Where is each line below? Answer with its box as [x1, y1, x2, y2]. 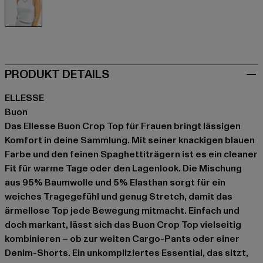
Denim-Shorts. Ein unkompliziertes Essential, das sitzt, [5, 246, 248, 259]
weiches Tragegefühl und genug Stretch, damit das [5, 190, 232, 203]
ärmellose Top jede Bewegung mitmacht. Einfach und [5, 204, 240, 217]
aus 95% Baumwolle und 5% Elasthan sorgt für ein [5, 176, 225, 189]
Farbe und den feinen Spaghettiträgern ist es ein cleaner [5, 147, 258, 161]
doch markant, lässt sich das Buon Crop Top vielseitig [5, 218, 241, 231]
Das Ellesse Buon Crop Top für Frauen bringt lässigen [5, 119, 241, 133]
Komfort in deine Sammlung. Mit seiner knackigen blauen [5, 133, 255, 147]
